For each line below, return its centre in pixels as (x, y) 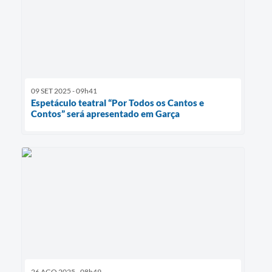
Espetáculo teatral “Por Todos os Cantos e (117, 102)
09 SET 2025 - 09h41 (64, 90)
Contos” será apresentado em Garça (105, 113)
